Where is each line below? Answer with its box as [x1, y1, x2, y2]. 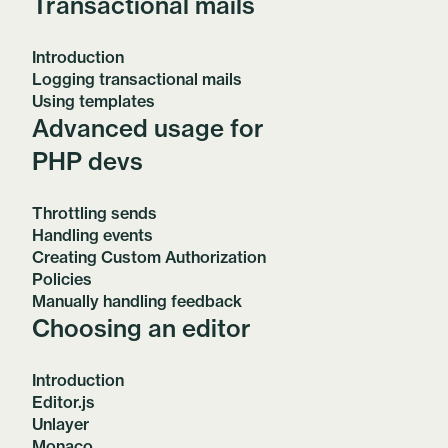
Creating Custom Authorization [32, 247, 266, 267]
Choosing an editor [32, 313, 251, 343]
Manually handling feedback [32, 291, 242, 311]
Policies [32, 269, 92, 289]
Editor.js [32, 392, 95, 412]
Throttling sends [32, 203, 157, 223]
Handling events [32, 225, 153, 245]
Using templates [32, 91, 155, 111]
